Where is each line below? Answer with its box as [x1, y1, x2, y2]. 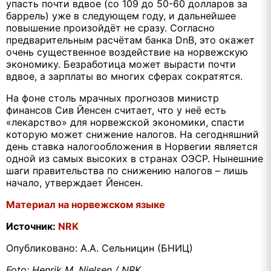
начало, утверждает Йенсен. [6, 176, 143, 189]
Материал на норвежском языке [6, 198, 165, 211]
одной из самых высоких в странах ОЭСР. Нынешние [6, 152, 263, 165]
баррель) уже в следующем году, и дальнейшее [6, 9, 236, 22]
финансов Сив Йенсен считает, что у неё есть [6, 103, 226, 116]
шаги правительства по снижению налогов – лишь [6, 164, 248, 177]
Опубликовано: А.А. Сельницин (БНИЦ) [6, 241, 193, 254]
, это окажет [194, 33, 255, 46]
